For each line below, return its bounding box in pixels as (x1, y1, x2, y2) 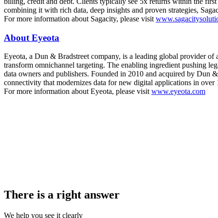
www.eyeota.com (151, 87, 205, 96)
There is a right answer (4, 188, 120, 201)
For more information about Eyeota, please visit (4, 87, 151, 96)
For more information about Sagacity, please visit (4, 14, 156, 23)
